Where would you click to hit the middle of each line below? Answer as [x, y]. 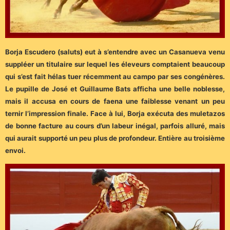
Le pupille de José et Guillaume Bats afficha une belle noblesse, [115, 89]
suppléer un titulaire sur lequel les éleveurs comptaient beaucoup [115, 64]
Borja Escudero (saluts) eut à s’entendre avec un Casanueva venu [115, 52]
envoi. [15, 151]
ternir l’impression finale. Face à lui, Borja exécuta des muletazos [115, 114]
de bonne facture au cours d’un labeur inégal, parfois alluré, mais [115, 126]
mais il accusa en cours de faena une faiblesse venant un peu [115, 101]
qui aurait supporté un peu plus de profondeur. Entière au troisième [115, 138]
